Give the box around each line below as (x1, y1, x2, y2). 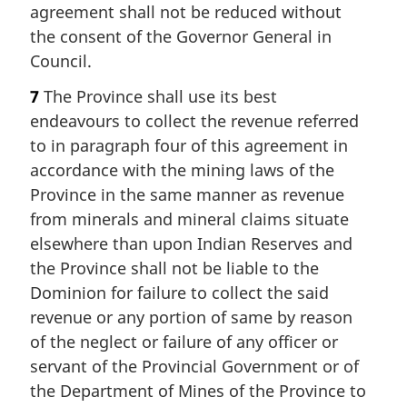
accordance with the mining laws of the (30, 158, 334, 181)
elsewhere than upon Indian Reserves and (30, 232, 352, 254)
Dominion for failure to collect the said (30, 281, 329, 303)
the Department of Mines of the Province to (30, 379, 366, 402)
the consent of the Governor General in (30, 25, 332, 47)
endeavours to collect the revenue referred (30, 109, 359, 132)
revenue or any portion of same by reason (30, 305, 352, 328)
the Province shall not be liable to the (30, 256, 319, 279)
